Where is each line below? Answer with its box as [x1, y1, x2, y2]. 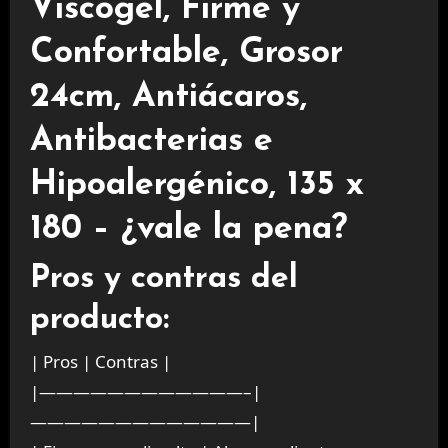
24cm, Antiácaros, [29, 80, 307, 116]
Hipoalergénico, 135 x [29, 168, 364, 204]
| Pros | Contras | [29, 349, 171, 373]
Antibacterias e [29, 124, 273, 160]
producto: [29, 303, 169, 336]
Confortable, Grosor [29, 36, 343, 72]
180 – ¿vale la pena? [29, 212, 347, 248]
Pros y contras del [29, 262, 298, 295]
